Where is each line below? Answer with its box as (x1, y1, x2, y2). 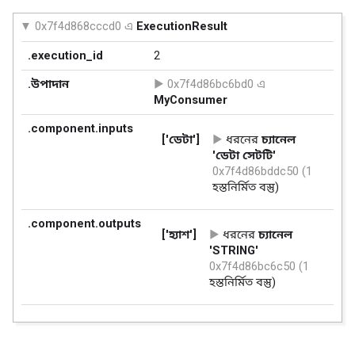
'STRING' (209, 243, 258, 258)
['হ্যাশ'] (162, 227, 197, 242)
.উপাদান (28, 77, 69, 91)
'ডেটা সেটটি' (212, 148, 276, 162)
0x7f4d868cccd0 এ (35, 19, 133, 33)
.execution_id (28, 48, 103, 63)
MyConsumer (154, 93, 227, 107)
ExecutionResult (136, 19, 227, 33)
